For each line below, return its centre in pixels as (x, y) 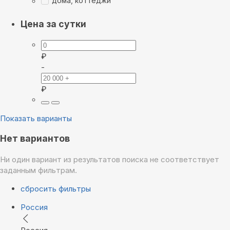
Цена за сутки (53, 24)
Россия (34, 207)
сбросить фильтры (56, 188)
